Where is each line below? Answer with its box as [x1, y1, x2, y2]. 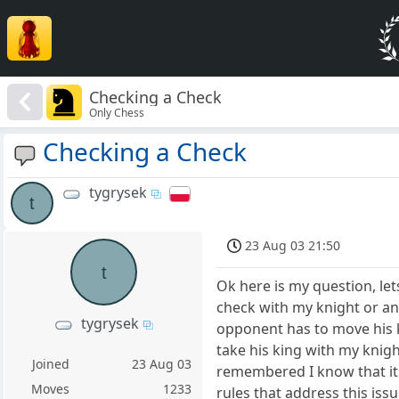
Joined [31, 355, 69, 373]
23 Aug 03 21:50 [245, 237, 341, 255]
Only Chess [89, 104, 145, 120]
